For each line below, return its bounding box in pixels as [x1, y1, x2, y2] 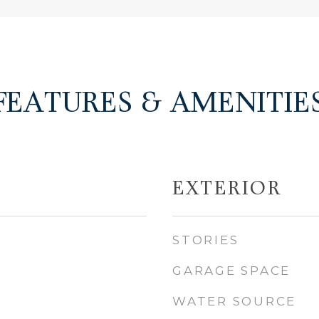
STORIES [172, 233, 239, 247]
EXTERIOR [172, 179, 282, 200]
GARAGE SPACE [172, 263, 291, 278]
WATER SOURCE [172, 294, 296, 308]
